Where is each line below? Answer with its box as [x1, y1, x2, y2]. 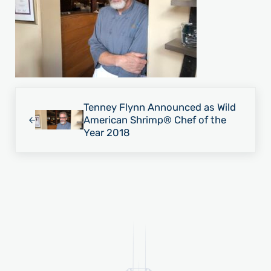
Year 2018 [83, 126, 130, 139]
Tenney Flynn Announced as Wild [83, 100, 236, 113]
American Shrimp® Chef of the [83, 113, 226, 126]
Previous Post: [14, 88, 83, 101]
